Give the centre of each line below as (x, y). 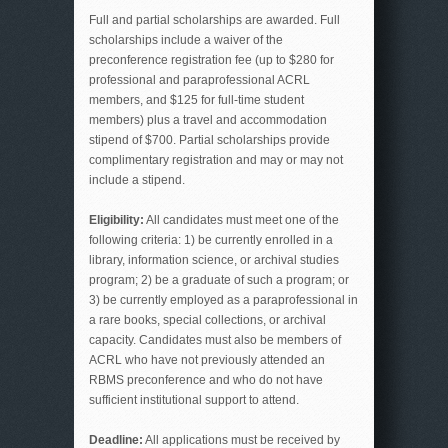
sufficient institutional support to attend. (194, 400)
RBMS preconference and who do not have (206, 380)
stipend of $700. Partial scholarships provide (209, 140)
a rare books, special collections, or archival (207, 320)
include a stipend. (137, 180)
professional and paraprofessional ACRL (199, 80)
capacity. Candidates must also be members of (215, 340)
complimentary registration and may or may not (216, 160)
